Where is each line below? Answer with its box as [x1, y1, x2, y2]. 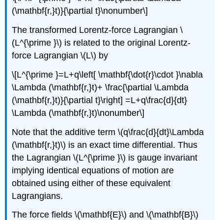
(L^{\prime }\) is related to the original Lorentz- [12, 38, 191, 48]
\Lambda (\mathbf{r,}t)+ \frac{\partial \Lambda [12, 82, 189, 92]
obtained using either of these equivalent [12, 178, 171, 188]
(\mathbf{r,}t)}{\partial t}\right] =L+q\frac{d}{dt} [12, 95, 188, 105]
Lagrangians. [12, 191, 63, 201]
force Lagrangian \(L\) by [12, 51, 109, 61]
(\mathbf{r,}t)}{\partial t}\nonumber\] [12, 6, 148, 16]
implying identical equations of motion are [12, 165, 174, 175]
